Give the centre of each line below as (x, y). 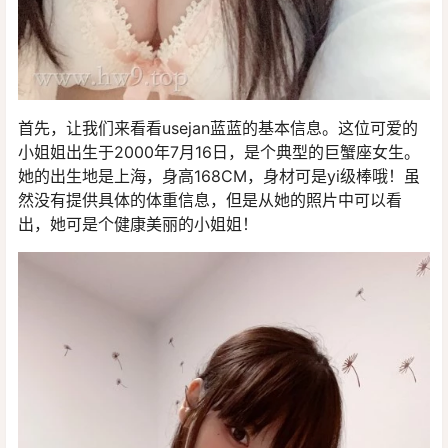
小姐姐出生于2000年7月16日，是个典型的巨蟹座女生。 (219, 151)
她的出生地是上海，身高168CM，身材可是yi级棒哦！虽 (219, 175)
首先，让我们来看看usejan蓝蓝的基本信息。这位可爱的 (218, 127)
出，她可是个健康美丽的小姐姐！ (138, 223)
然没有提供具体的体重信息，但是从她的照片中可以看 (210, 199)
